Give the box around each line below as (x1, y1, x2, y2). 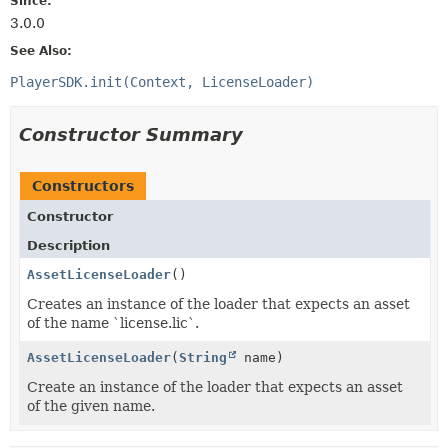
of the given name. (27, 397, 155, 414)
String (179, 349, 227, 365)
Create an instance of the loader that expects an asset (27, 378, 403, 395)
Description (27, 237, 110, 253)
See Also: (10, 43, 72, 58)
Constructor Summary (19, 123, 243, 145)
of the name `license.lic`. (27, 314, 199, 331)
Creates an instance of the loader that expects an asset (27, 295, 410, 312)
